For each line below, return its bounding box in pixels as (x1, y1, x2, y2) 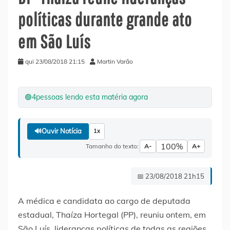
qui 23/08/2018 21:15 (25, 57, 85, 65)
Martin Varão (97, 57, 133, 65)
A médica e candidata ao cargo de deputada (18, 195, 190, 206)
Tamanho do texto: (86, 142, 139, 150)
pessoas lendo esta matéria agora (36, 92, 148, 102)
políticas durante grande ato (18, 8, 192, 30)
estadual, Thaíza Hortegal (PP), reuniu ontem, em (18, 209, 206, 220)
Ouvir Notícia (42, 127, 82, 136)
